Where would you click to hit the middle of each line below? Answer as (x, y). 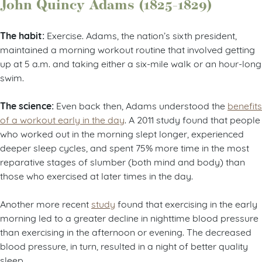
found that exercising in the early (186, 204)
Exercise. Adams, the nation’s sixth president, (142, 35)
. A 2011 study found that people (192, 119)
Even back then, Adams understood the (142, 105)
